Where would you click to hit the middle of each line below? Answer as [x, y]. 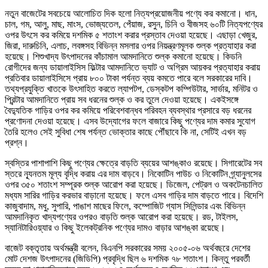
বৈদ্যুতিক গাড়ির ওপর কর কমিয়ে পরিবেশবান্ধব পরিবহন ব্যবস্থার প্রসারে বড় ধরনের [128, 110]
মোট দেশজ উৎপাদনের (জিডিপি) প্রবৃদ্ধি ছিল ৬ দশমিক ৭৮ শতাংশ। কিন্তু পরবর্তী [127, 258]
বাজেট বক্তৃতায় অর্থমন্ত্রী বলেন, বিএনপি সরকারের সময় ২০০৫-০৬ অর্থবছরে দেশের [127, 248]
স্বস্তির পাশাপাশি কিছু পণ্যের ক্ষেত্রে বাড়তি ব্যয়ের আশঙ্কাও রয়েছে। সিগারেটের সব [133, 163]
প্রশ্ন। [17, 142]
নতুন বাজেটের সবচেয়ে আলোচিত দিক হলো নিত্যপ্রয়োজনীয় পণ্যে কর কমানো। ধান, [131, 13]
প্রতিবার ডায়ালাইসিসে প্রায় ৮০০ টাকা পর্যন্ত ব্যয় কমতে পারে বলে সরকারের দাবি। [129, 78]
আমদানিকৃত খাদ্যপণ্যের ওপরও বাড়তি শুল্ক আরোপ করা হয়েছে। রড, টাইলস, [121, 217]
